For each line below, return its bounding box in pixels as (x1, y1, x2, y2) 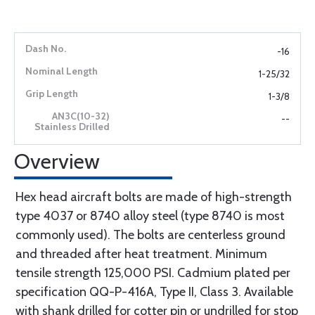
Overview (14, 148, 100, 175)
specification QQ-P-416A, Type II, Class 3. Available (15, 284, 293, 300)
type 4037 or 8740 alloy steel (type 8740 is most (15, 208, 285, 224)
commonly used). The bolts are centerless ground (15, 227, 285, 243)
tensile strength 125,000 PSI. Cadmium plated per (15, 265, 290, 281)
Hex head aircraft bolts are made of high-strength (15, 189, 292, 205)
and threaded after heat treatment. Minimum (15, 246, 267, 262)
